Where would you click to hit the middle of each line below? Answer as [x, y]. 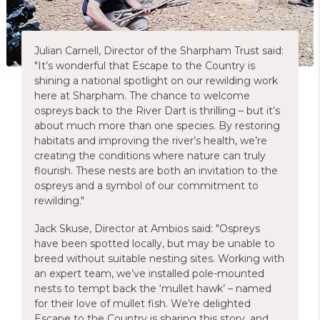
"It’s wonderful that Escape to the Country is [145, 66]
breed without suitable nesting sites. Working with [159, 259]
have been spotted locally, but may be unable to [155, 244]
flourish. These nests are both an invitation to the [156, 171]
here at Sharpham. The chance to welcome [142, 96]
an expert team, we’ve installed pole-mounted [149, 274]
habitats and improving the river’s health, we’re [151, 141]
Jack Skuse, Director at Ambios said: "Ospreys [147, 229]
